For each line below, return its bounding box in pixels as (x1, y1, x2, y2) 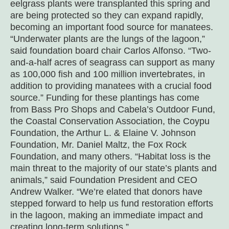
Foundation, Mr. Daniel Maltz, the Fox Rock (10, 140, 187, 150)
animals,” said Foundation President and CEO (10, 175, 197, 186)
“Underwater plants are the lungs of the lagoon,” (10, 34, 205, 44)
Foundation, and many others (10, 151, 130, 162)
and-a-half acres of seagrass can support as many (10, 57, 215, 68)
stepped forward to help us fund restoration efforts (10, 198, 213, 209)
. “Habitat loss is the (130, 151, 211, 162)
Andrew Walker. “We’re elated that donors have (10, 187, 202, 197)
